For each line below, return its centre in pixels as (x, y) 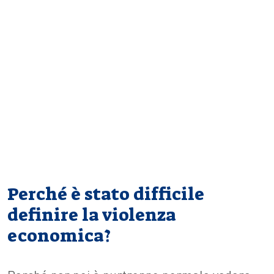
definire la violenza (92, 215)
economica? (59, 236)
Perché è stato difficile (106, 194)
